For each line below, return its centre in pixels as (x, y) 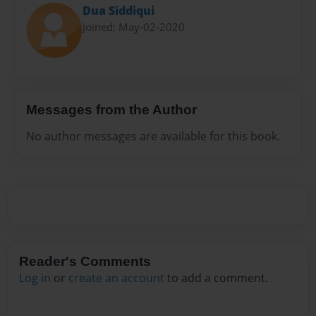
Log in (35, 278)
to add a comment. (216, 278)
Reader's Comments (85, 262)
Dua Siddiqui (119, 10)
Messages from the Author (111, 109)
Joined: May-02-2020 (134, 26)
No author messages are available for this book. (153, 136)
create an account (116, 278)
